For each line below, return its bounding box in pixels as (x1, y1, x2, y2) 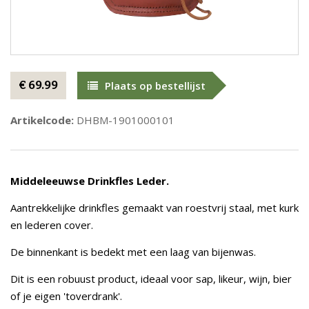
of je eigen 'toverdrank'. (10, 289, 122, 303)
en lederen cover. (10, 218, 96, 232)
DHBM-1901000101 (74, 113, 175, 127)
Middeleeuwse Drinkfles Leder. (10, 174, 169, 188)
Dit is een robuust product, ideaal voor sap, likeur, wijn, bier (10, 272, 292, 286)
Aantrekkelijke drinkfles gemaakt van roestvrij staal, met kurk (10, 201, 299, 215)
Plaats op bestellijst (105, 79, 206, 92)
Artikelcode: (10, 113, 74, 127)
